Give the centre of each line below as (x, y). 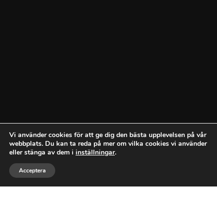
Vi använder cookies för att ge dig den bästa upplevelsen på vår (108, 135)
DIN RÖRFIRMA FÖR (75, 207)
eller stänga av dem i (42, 152)
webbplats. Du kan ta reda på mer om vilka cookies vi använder (108, 144)
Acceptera (32, 170)
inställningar (95, 152)
